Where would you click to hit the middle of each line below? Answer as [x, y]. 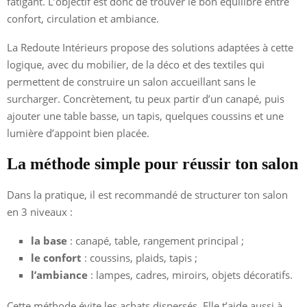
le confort [56, 257]
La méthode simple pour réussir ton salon [152, 163]
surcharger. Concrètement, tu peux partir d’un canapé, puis [146, 98]
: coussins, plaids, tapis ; [139, 257]
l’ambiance [59, 274]
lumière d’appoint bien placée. [78, 133]
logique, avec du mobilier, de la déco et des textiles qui [136, 64]
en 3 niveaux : [40, 211]
